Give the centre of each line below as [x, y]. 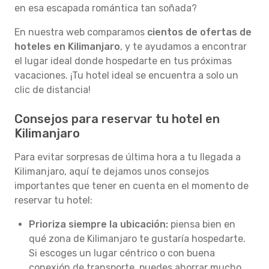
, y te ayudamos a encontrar [183, 47]
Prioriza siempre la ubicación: [98, 224]
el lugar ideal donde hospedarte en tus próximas [123, 61]
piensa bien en [202, 224]
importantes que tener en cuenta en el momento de [131, 186]
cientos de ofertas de [199, 32]
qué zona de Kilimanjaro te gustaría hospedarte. [137, 239]
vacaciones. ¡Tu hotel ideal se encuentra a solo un [126, 75]
